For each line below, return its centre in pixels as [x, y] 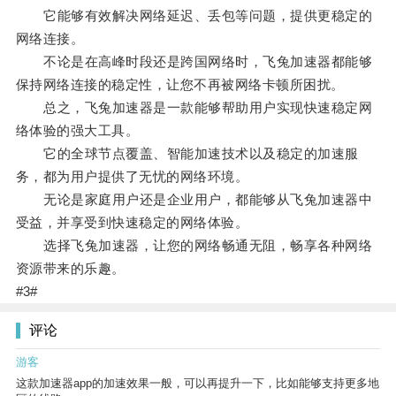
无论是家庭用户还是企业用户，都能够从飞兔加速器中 [194, 200]
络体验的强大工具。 [77, 131]
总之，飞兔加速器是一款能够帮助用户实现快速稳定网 [194, 108]
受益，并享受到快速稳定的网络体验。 [132, 223]
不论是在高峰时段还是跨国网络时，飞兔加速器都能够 [194, 62]
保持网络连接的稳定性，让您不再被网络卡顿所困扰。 [180, 85]
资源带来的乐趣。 [70, 269]
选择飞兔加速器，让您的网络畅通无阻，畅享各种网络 [194, 246]
